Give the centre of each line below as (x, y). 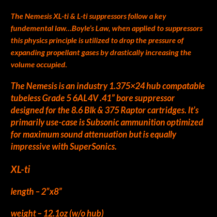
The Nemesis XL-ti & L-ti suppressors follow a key (89, 15)
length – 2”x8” (37, 191)
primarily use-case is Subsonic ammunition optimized (107, 122)
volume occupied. (39, 64)
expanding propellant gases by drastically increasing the (101, 52)
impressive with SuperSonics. (64, 146)
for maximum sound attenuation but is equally (94, 134)
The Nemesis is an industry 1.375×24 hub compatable (108, 85)
